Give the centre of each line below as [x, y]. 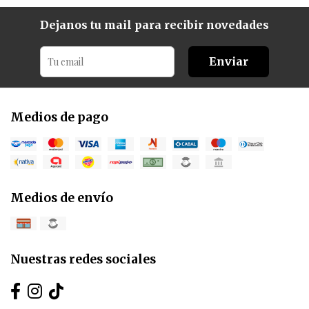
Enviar [229, 62]
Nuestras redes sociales [83, 260]
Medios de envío [62, 198]
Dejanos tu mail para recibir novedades [154, 25]
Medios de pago [59, 118]
